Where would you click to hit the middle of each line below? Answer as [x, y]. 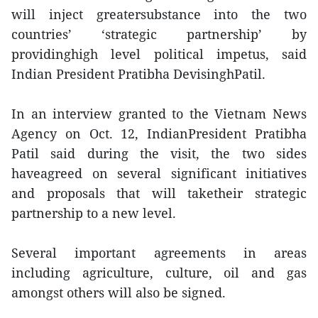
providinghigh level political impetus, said [159, 54]
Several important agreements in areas [159, 253]
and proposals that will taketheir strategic [159, 193]
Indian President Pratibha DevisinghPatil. [138, 74]
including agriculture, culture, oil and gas [159, 273]
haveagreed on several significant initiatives [159, 173]
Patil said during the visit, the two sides [159, 153]
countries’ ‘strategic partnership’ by [159, 34]
